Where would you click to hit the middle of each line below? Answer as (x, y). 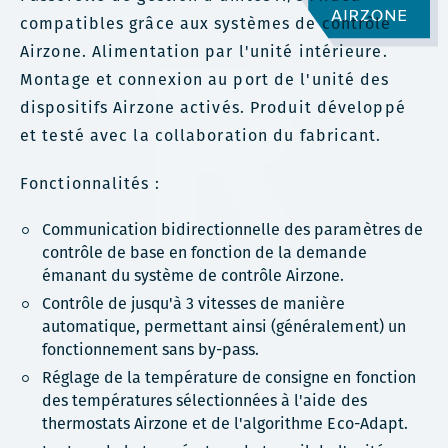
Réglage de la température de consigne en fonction (229, 377)
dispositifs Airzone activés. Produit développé (213, 107)
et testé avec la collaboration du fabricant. (201, 135)
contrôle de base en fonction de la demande (204, 252)
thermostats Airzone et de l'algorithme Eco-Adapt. (225, 423)
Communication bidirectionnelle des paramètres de (232, 229)
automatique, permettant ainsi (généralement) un (224, 326)
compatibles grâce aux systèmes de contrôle (206, 23)
